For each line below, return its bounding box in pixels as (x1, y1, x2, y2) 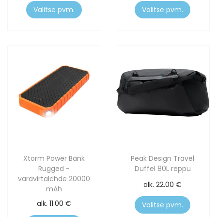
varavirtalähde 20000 (18, 174, 91, 184)
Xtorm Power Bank (23, 154, 85, 164)
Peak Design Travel (131, 154, 195, 164)
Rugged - (38, 164, 70, 174)
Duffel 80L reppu (134, 164, 191, 174)
